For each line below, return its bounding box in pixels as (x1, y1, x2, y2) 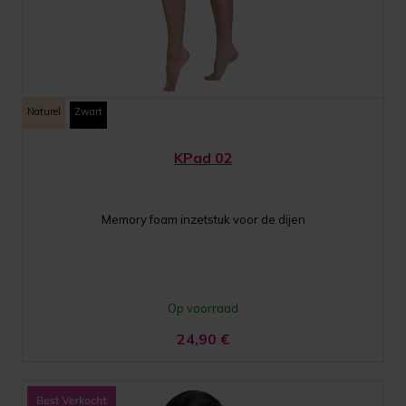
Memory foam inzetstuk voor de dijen (101, 211, 305, 227)
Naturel (27, 104, 62, 118)
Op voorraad (168, 300, 238, 315)
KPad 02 (173, 148, 233, 167)
